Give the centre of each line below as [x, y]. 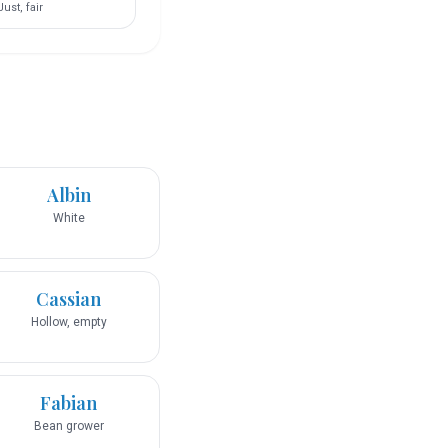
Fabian [68, 403]
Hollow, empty [68, 322]
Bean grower [68, 426]
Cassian [68, 299]
